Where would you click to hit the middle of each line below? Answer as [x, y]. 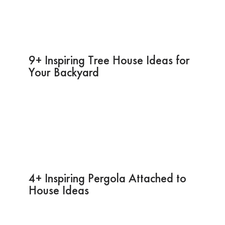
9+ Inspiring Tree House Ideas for [109, 60]
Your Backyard [64, 72]
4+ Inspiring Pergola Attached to [107, 178]
